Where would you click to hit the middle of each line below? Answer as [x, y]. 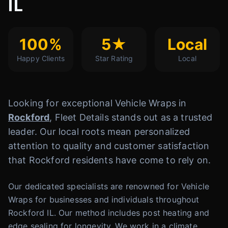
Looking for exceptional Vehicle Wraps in [97, 103]
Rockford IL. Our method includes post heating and [109, 213]
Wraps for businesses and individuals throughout [104, 199]
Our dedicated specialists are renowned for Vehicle [109, 186]
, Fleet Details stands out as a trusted [131, 117]
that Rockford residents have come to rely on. [110, 160]
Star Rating [114, 58]
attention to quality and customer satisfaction [109, 146]
